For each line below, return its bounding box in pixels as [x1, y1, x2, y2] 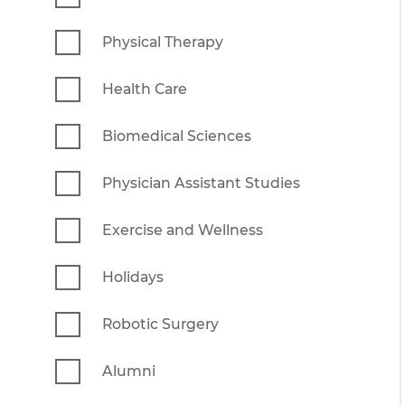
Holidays [102, 268, 164, 286]
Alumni [102, 362, 155, 380]
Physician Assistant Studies [102, 174, 300, 192]
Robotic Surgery [102, 315, 219, 333]
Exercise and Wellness [102, 221, 263, 239]
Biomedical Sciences [102, 127, 251, 145]
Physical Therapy [102, 33, 223, 51]
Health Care [102, 80, 187, 98]
